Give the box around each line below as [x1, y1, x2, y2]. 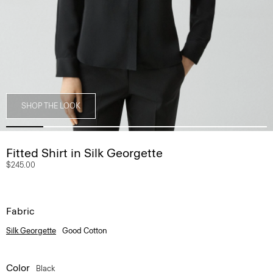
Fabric [6, 205, 35, 217]
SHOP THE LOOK [21, 101, 80, 110]
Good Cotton [62, 226, 107, 235]
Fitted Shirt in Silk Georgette [6, 146, 163, 160]
